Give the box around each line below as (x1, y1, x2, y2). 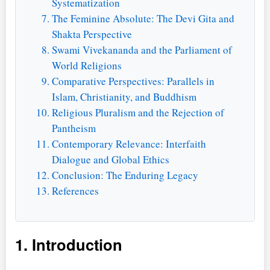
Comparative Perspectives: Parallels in (52, 74, 215, 88)
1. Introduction (15, 233, 122, 256)
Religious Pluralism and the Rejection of (52, 105, 224, 119)
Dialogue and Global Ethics (52, 152, 169, 166)
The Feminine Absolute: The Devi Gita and (52, 11, 234, 25)
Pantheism (52, 121, 96, 135)
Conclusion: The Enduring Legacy (52, 168, 198, 182)
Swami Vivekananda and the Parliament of (52, 42, 232, 57)
